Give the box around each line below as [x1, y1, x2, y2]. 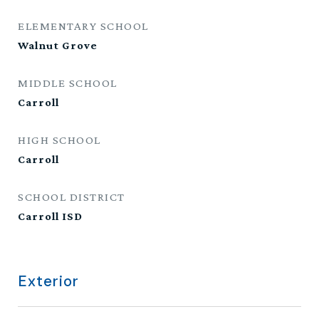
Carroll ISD [18, 210, 83, 222]
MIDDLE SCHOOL [18, 76, 117, 90]
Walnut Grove [18, 39, 98, 51]
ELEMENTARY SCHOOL [18, 19, 149, 33]
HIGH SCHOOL [18, 133, 101, 147]
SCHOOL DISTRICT [18, 190, 125, 204]
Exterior [18, 271, 79, 291]
